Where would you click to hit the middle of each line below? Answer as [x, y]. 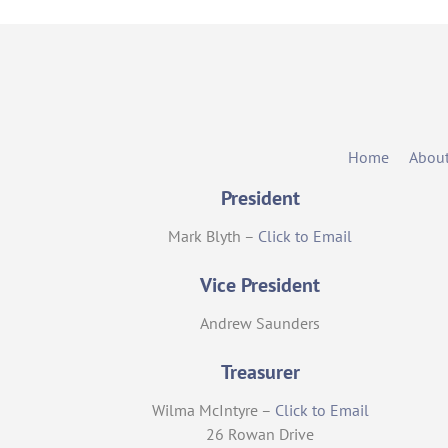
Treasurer [260, 372]
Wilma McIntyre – [213, 410]
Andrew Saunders [260, 323]
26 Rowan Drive [260, 434]
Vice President [260, 285]
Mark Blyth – [213, 236]
